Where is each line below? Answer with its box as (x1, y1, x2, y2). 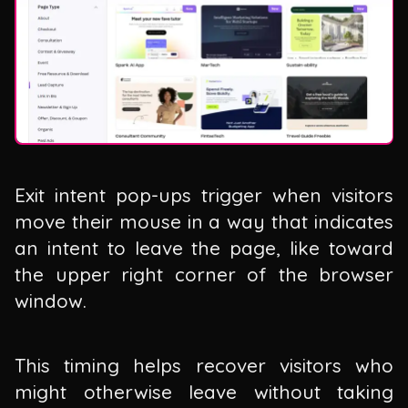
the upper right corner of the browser (15, 262, 393, 287)
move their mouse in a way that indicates (15, 209, 393, 234)
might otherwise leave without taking (15, 379, 393, 403)
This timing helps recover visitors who (15, 352, 393, 377)
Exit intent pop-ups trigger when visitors (15, 183, 393, 208)
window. (15, 289, 87, 313)
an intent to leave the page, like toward (15, 236, 393, 260)
